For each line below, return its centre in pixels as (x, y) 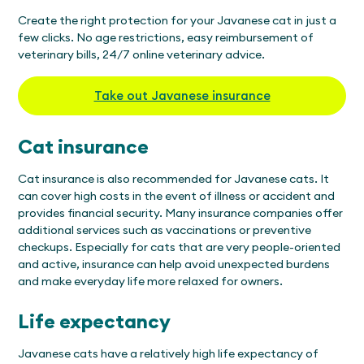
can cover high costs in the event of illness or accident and (177, 195)
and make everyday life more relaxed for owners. (151, 281)
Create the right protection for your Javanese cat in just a (178, 20)
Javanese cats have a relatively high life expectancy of (169, 353)
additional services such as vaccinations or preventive (165, 230)
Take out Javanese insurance (182, 95)
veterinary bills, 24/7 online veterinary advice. (142, 54)
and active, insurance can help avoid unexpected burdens (174, 264)
